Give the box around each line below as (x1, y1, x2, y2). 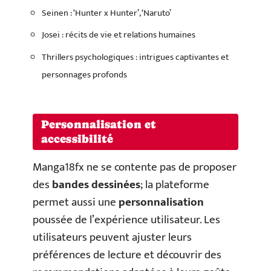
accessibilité (41, 132, 114, 145)
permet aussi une (33, 193, 119, 212)
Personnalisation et (41, 118, 156, 131)
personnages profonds (42, 67, 127, 82)
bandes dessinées (52, 175, 140, 194)
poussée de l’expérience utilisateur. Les (33, 211, 220, 229)
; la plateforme (140, 175, 209, 194)
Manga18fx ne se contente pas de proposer (33, 158, 237, 177)
